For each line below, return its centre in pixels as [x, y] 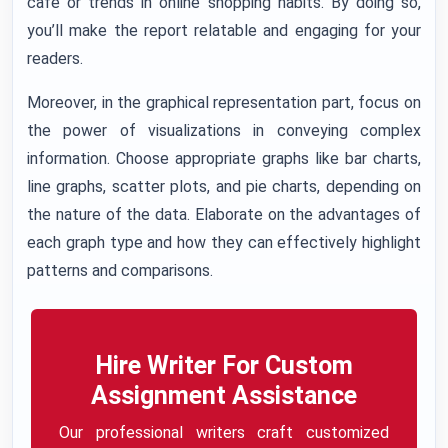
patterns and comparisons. [120, 270]
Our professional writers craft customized [224, 432]
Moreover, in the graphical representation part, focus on [224, 102]
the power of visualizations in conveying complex [224, 130]
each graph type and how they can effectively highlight [224, 242]
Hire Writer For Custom [224, 365]
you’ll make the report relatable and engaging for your [224, 30]
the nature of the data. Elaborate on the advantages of [224, 214]
